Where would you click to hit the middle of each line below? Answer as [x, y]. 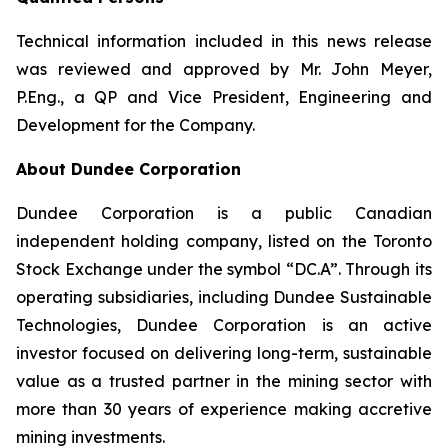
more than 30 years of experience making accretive [224, 409]
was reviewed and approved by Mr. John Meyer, [224, 69]
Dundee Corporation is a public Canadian [224, 213]
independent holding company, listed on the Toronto [224, 241]
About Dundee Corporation [128, 169]
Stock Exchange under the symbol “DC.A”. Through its [224, 269]
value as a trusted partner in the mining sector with [224, 381]
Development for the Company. [135, 125]
